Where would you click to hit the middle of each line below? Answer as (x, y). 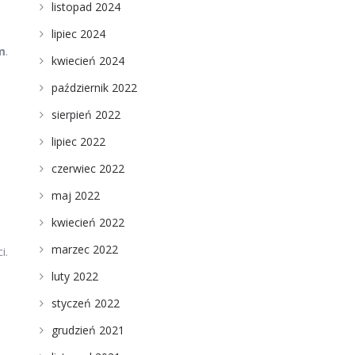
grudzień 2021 (88, 330)
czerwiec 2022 (88, 168)
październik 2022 (94, 88)
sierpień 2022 (86, 115)
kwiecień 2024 (88, 61)
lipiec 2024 (78, 34)
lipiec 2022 (78, 141)
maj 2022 (75, 195)
